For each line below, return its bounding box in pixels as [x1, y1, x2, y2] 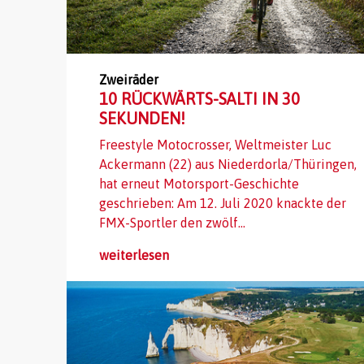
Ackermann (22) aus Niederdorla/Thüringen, [99, 157, 357, 172]
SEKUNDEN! [99, 109, 185, 128]
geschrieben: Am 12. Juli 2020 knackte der [99, 196, 346, 211]
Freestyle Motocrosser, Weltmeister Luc [99, 137, 331, 153]
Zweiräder [99, 72, 158, 88]
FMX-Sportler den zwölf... [99, 215, 245, 231]
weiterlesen [99, 248, 169, 263]
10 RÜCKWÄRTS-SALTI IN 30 [99, 89, 300, 109]
